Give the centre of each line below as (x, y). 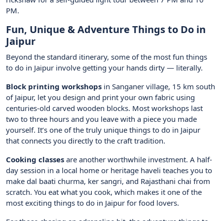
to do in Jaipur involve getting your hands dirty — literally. (104, 68)
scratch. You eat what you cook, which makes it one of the (104, 192)
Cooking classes (35, 160)
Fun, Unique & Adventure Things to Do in (106, 30)
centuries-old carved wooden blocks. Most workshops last (104, 108)
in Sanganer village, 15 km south (158, 87)
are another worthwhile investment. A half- (138, 160)
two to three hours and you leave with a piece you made (101, 119)
